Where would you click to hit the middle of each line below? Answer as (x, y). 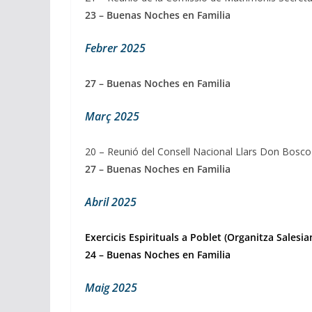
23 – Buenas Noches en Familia (158, 15)
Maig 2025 (111, 288)
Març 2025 (112, 117)
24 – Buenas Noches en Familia (158, 255)
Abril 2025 (111, 202)
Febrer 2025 (115, 48)
